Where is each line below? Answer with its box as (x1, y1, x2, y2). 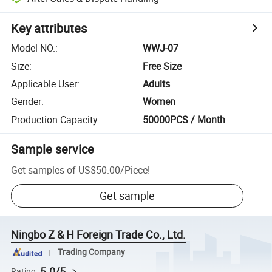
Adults (143, 76, 171, 90)
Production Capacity (11, 112, 98, 126)
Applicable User (11, 76, 78, 90)
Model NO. (11, 41, 56, 55)
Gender (11, 95, 42, 109)
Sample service (11, 140, 95, 157)
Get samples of (11, 163, 76, 177)
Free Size (143, 59, 182, 73)
